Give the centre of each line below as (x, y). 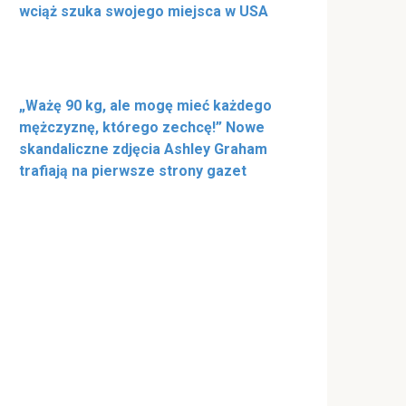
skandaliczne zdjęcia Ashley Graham (143, 149)
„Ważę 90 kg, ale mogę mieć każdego (145, 105)
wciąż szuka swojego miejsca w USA (144, 11)
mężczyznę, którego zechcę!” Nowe (142, 127)
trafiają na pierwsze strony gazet (133, 170)
